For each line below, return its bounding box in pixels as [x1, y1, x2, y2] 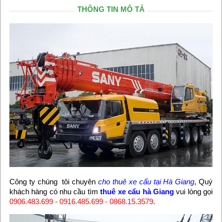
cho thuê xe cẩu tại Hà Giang [98, 177, 195, 186]
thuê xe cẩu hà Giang [100, 187, 174, 196]
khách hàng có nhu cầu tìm [9, 187, 101, 196]
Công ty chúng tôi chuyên [9, 177, 99, 186]
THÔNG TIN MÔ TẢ [77, 4, 145, 13]
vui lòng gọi [173, 187, 213, 196]
